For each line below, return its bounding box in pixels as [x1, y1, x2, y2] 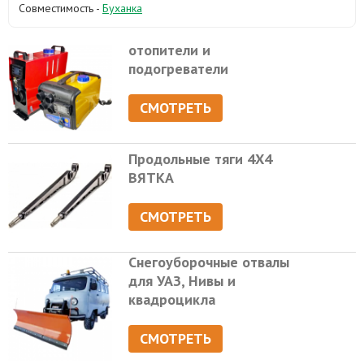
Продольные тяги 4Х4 [128, 149, 273, 168]
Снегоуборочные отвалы [128, 252, 290, 271]
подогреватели [128, 59, 229, 79]
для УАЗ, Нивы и [128, 271, 236, 290]
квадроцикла [128, 289, 216, 309]
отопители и [128, 41, 211, 60]
